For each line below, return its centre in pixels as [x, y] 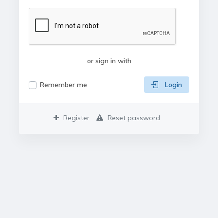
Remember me [64, 84]
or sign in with [109, 61]
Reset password [133, 118]
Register [75, 118]
